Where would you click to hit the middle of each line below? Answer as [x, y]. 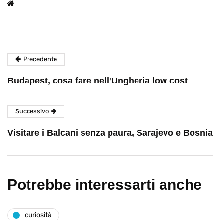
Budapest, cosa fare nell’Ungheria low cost [97, 80]
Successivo [32, 111]
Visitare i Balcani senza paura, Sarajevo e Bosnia [110, 132]
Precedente [40, 59]
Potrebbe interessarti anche [105, 184]
